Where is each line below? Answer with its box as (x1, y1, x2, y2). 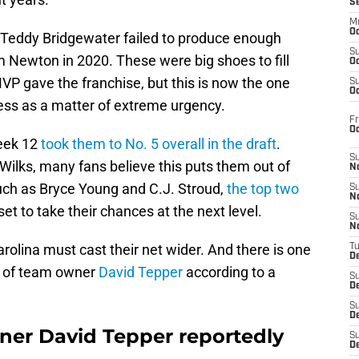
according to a (183, 264, 276, 281)
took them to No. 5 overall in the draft (41, 135, 276, 153)
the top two (227, 180, 299, 198)
